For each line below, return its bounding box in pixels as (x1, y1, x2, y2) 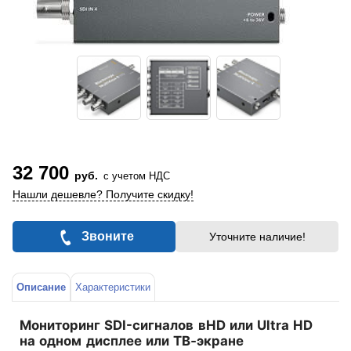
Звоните (81, 230, 134, 243)
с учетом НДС (103, 170, 170, 182)
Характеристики (75, 281, 150, 293)
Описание (16, 281, 66, 293)
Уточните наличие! (208, 230, 306, 243)
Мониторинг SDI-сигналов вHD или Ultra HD (20, 317, 313, 333)
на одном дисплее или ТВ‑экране (20, 332, 244, 349)
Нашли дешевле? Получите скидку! (13, 188, 194, 201)
